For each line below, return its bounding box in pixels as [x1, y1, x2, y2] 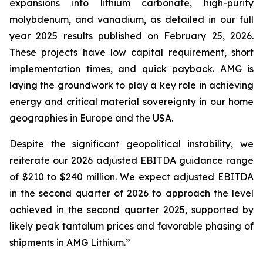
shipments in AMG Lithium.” [9, 237, 130, 248]
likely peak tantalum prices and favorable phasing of [9, 220, 254, 232]
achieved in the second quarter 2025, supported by [9, 204, 254, 215]
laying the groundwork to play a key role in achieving [9, 79, 254, 91]
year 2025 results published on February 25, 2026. [9, 30, 254, 42]
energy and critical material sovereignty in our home [9, 96, 254, 107]
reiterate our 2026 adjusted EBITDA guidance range [9, 154, 254, 166]
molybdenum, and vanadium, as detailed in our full [9, 14, 254, 25]
